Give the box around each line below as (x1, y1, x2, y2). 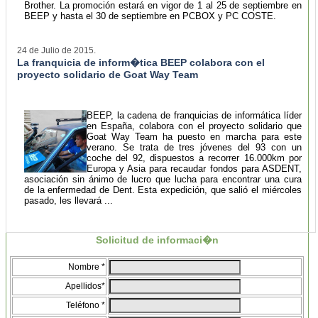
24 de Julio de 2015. (17, 45, 96, 55)
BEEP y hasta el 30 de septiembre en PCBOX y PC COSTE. (24, 10, 276, 21)
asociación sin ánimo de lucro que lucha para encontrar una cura (24, 173, 302, 185)
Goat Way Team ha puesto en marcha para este (87, 131, 302, 142)
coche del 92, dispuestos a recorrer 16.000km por (87, 152, 302, 163)
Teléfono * (66, 300, 105, 310)
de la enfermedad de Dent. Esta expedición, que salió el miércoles (24, 184, 302, 195)
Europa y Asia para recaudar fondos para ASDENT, (87, 163, 302, 174)
